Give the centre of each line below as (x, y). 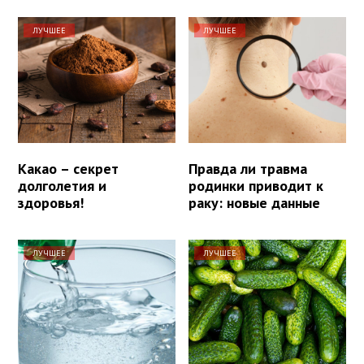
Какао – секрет (68, 169)
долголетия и (62, 186)
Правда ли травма (248, 169)
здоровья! (51, 203)
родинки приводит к (256, 186)
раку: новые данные (255, 203)
